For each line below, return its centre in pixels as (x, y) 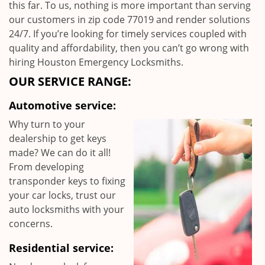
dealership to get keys (58, 138)
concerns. (31, 224)
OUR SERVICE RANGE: (70, 81)
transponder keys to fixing (67, 181)
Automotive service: (62, 105)
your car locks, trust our (62, 195)
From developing (46, 167)
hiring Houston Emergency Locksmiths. (96, 62)
